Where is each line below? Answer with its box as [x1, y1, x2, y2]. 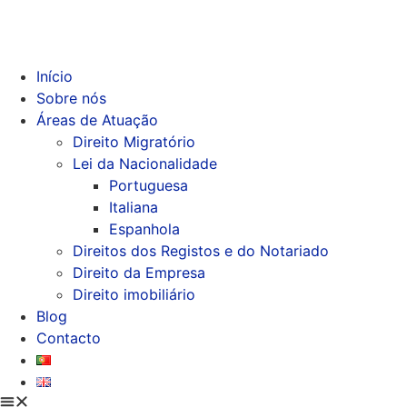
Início [36, 67, 73, 85]
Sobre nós [36, 89, 106, 107]
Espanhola [109, 220, 180, 238]
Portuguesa [109, 176, 188, 194]
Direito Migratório [73, 133, 195, 151]
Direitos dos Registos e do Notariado [73, 242, 329, 260]
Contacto [36, 329, 101, 347]
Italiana [109, 198, 158, 216]
